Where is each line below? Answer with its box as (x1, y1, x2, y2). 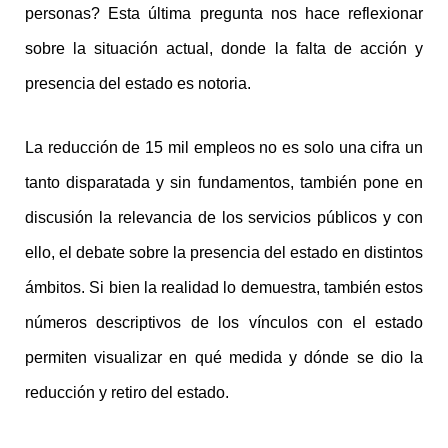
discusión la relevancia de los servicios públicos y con (25, 209, 423, 227)
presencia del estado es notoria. (25, 74, 251, 92)
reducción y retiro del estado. (25, 384, 229, 402)
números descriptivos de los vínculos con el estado (25, 314, 423, 332)
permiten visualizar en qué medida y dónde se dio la (25, 349, 423, 367)
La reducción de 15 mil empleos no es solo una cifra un (25, 139, 423, 157)
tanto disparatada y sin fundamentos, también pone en (25, 174, 423, 192)
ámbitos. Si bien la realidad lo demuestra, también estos (25, 279, 423, 297)
